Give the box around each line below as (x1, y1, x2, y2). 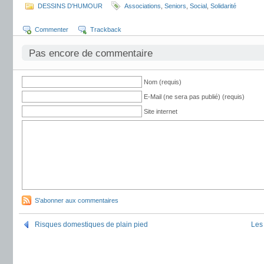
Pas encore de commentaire (29, 48, 153, 59)
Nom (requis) (144, 78, 181, 85)
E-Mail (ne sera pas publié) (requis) (144, 93, 245, 100)
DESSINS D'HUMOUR (38, 2, 103, 9)
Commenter (35, 26, 68, 33)
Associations (124, 2, 161, 9)
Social (190, 2, 207, 9)
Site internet (144, 108, 177, 115)
